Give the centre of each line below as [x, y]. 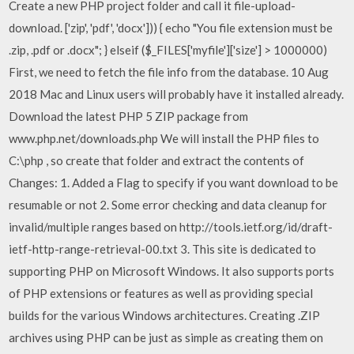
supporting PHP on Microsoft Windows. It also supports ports [172, 271]
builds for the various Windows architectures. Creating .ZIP [165, 315]
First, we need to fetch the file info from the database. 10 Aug [169, 72]
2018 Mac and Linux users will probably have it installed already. [177, 94]
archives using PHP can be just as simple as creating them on [166, 337]
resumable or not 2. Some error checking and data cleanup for [168, 205]
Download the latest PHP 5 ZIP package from [129, 116]
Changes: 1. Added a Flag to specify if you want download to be [174, 183]
